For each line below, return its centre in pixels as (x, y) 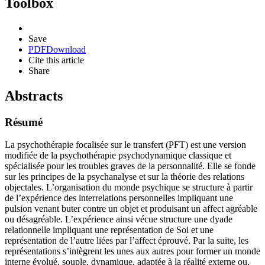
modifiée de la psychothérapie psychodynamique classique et (118, 156)
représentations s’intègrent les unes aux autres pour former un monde (132, 251)
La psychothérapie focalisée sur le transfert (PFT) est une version (125, 145)
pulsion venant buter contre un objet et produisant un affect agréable (131, 209)
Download (66, 49)
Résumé (24, 122)
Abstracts (34, 96)
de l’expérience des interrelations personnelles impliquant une (119, 198)
